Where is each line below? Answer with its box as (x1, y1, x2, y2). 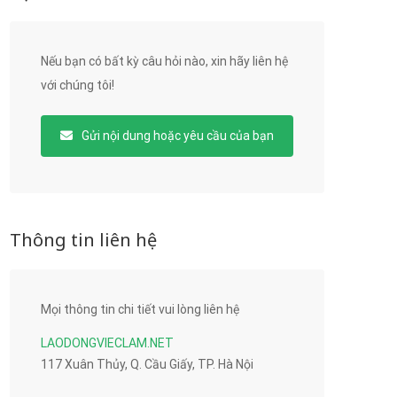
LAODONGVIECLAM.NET (41, 336, 174, 350)
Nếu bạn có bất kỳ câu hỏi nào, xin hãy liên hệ (41, 54, 288, 68)
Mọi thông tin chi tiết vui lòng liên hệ (41, 302, 239, 316)
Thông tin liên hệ (10, 228, 157, 252)
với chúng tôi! (41, 78, 114, 92)
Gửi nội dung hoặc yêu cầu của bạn (79, 128, 274, 143)
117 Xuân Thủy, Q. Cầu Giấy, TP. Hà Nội (41, 357, 253, 371)
